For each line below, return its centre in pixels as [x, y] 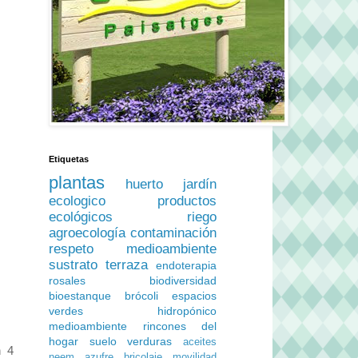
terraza [127, 265]
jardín [200, 184]
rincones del [179, 326]
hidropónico [187, 311]
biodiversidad [183, 280]
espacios [194, 296]
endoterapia [186, 265]
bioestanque [80, 296]
